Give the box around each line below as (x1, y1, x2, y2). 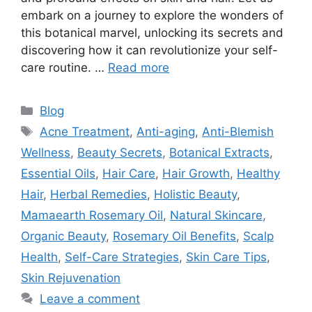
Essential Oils (21, 166, 95, 180)
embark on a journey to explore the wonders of (21, 8, 283, 22)
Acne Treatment (40, 124, 130, 139)
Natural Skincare (170, 208, 263, 222)
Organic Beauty (21, 228, 106, 243)
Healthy (237, 166, 280, 180)
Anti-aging (136, 124, 196, 139)
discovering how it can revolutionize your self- (21, 42, 278, 57)
